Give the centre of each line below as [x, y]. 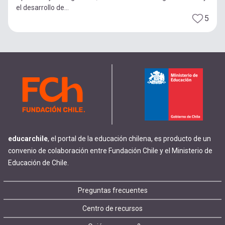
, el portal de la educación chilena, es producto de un [129, 139]
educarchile [28, 139]
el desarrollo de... [42, 8]
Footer [38, 196]
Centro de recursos [113, 208]
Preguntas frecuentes [113, 190]
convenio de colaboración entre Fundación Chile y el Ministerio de [110, 151]
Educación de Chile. [38, 163]
